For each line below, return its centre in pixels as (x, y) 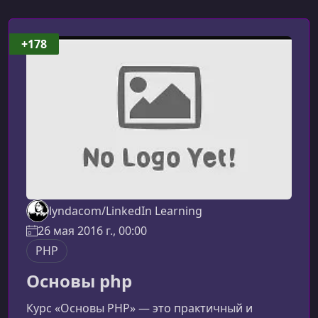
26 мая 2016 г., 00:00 (92, 231)
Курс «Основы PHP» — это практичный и (139, 308)
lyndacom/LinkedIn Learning (126, 211)
